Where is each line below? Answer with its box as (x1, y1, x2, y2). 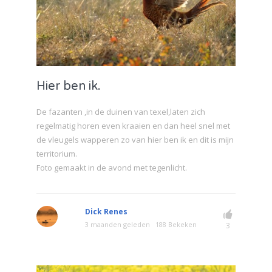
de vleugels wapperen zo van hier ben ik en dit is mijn (36, 134, 234, 146)
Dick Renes (85, 206, 127, 217)
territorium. (36, 148, 77, 160)
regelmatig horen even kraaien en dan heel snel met (36, 120, 230, 132)
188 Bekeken (155, 220, 197, 229)
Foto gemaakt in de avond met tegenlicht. (36, 162, 187, 174)
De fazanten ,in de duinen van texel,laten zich (36, 106, 205, 118)
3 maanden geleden (85, 220, 150, 229)
